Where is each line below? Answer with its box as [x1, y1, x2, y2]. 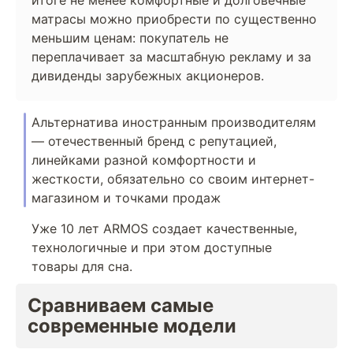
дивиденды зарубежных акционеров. [32, 68, 264, 84]
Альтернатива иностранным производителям [32, 114, 316, 130]
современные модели [28, 314, 236, 337]
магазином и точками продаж [32, 190, 221, 206]
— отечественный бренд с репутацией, [32, 133, 277, 149]
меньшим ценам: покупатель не [32, 30, 229, 46]
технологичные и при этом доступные [32, 240, 272, 255]
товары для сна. [32, 258, 132, 274]
